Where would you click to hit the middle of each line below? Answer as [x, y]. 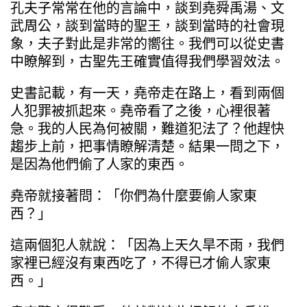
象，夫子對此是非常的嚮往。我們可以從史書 [147, 44]
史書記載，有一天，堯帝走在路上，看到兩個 [147, 93]
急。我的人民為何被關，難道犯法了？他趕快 [147, 128]
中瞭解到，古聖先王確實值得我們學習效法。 [147, 61]
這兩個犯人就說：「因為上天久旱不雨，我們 [147, 245]
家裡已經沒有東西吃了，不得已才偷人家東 [140, 263]
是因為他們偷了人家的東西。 [99, 164]
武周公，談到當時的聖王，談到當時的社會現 [147, 26]
